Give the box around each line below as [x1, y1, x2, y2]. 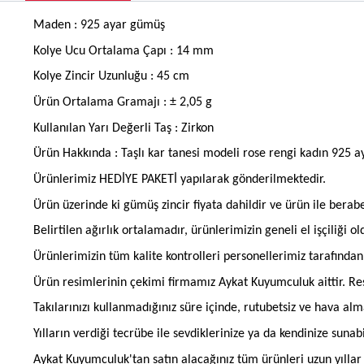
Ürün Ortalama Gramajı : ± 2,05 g [32, 96, 212, 110]
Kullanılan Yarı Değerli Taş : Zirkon [32, 121, 214, 135]
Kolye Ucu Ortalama [32, 44, 143, 58]
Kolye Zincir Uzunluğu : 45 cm [32, 70, 189, 84]
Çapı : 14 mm [142, 44, 214, 58]
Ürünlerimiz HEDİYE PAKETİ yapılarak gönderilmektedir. [32, 173, 326, 187]
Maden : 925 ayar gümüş [32, 19, 165, 32]
